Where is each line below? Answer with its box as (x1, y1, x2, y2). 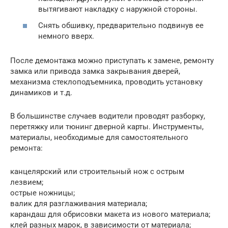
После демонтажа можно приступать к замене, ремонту (10, 55, 214, 65)
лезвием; (10, 177, 43, 187)
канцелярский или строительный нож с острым (10, 166, 184, 176)
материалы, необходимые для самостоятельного (10, 132, 188, 142)
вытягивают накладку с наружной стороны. (38, 5, 197, 14)
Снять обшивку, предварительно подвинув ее (38, 20, 204, 30)
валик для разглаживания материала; (10, 198, 147, 208)
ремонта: (10, 143, 43, 153)
